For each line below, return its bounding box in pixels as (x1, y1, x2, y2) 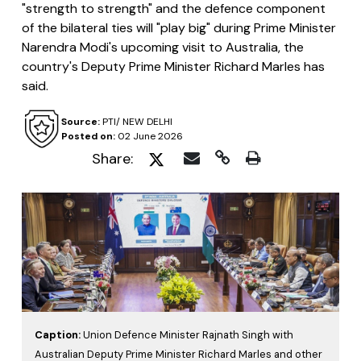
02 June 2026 (114, 130, 183, 143)
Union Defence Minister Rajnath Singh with (83, 327, 293, 342)
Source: (60, 115, 100, 128)
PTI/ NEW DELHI (99, 115, 172, 128)
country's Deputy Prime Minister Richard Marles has (22, 58, 325, 75)
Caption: (35, 327, 83, 342)
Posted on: (60, 130, 115, 143)
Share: (92, 149, 133, 168)
